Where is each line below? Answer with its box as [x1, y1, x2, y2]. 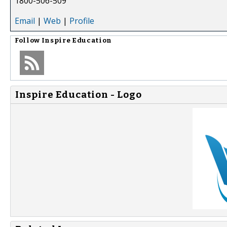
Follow [15, 36, 42, 45]
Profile [69, 15, 94, 26]
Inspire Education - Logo [15, 89, 142, 100]
